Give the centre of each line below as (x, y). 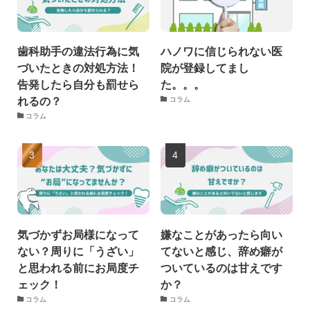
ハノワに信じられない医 (222, 52)
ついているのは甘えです (222, 267)
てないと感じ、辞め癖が (222, 251)
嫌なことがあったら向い (222, 234)
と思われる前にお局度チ (78, 267)
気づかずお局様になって (78, 234)
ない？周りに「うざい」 (78, 251)
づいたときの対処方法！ (78, 68)
